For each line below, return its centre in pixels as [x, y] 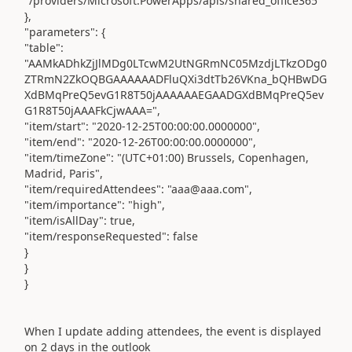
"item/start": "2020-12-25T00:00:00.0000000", [142, 126]
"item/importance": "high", [95, 205]
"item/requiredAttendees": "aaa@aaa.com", [138, 189]
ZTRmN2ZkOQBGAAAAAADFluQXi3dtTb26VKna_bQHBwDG [176, 79]
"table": [44, 48]
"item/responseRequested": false [111, 236]
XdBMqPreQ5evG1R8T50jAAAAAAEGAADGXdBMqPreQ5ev [174, 95]
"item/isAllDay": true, [80, 220]
